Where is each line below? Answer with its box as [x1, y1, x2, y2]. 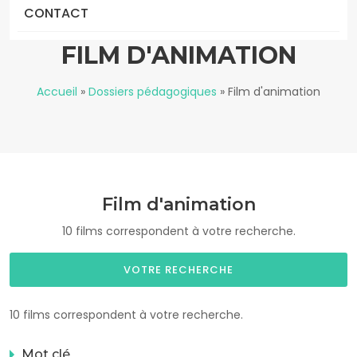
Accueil [37, 84, 77, 100]
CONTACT [24, 4, 88, 22]
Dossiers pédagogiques [88, 84, 217, 100]
